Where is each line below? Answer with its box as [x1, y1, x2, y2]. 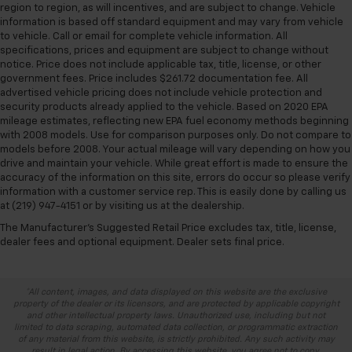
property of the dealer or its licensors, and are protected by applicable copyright [13, 299, 339, 308]
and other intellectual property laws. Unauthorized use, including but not [27, 310, 325, 320]
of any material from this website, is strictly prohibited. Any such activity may [17, 334, 335, 343]
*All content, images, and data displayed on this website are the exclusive [25, 287, 327, 296]
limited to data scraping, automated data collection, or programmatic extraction [14, 322, 338, 332]
